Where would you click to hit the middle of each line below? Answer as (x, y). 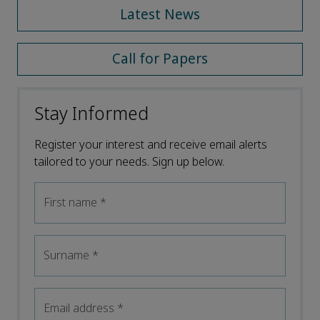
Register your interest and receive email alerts (151, 145)
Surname (68, 256)
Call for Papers (160, 59)
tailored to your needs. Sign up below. (129, 162)
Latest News (160, 15)
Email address (80, 309)
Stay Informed (91, 115)
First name (72, 203)
